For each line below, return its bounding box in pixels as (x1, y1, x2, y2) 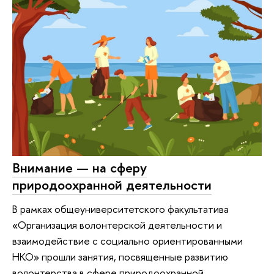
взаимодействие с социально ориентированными (12, 234, 243, 248)
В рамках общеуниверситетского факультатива (12, 202, 229, 217)
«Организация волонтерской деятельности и (12, 218, 222, 232)
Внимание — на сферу (12, 158, 147, 177)
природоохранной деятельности (12, 175, 212, 194)
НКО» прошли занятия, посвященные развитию (12, 250, 228, 264)
